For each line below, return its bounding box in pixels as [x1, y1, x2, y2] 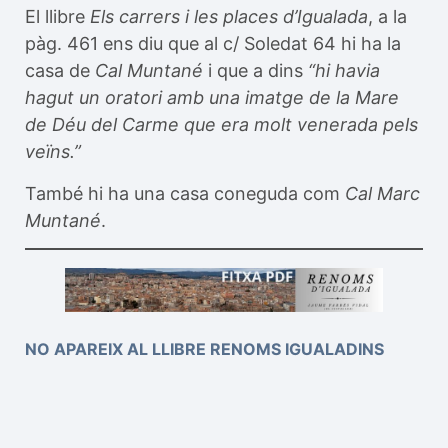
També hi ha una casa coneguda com [25, 182, 345, 204]
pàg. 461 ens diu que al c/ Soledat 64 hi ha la [25, 33, 401, 55]
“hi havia [308, 60, 380, 82]
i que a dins [203, 60, 308, 82]
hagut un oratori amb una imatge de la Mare [25, 87, 399, 109]
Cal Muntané [95, 60, 203, 82]
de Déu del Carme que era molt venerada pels [25, 114, 418, 136]
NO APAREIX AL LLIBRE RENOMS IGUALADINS [25, 339, 384, 360]
